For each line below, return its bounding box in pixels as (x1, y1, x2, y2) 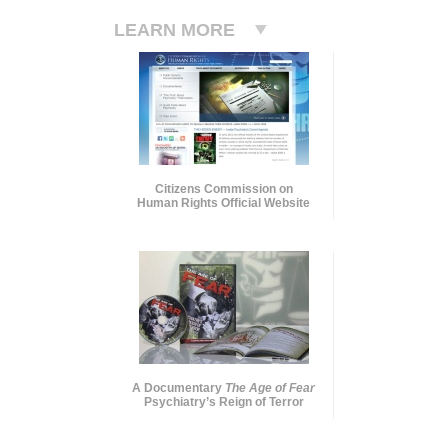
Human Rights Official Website (137, 195, 310, 210)
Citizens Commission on (154, 181, 293, 196)
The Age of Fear (225, 380, 315, 395)
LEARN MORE (114, 19, 235, 40)
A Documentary (132, 380, 225, 395)
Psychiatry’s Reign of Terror (143, 394, 304, 409)
